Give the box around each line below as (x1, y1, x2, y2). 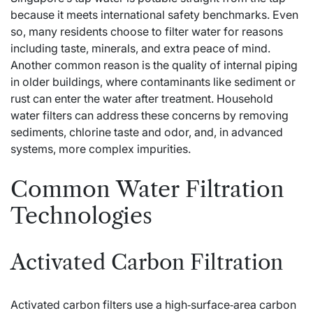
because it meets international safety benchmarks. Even (10, 8, 298, 22)
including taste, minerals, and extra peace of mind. (10, 41, 270, 56)
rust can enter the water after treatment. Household (10, 92, 273, 106)
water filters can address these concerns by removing (10, 108, 289, 123)
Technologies (10, 201, 152, 229)
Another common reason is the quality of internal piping (10, 58, 298, 73)
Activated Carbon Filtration (10, 249, 283, 275)
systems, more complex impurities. (10, 142, 191, 156)
